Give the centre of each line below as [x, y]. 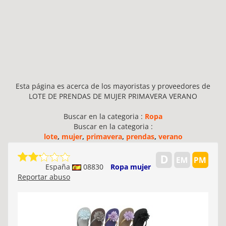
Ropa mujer [131, 167]
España [59, 167]
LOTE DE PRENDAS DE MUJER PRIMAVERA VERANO [113, 96]
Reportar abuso [44, 177]
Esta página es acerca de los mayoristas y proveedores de [113, 86]
